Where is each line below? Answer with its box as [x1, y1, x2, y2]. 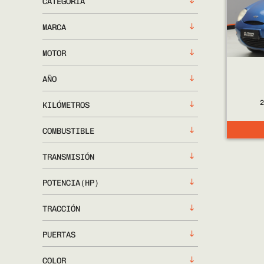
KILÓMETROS [42, 100, 90, 110]
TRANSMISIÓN [42, 152, 94, 162]
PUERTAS [42, 230, 75, 240]
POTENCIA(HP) [42, 178, 99, 188]
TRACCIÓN [42, 204, 80, 214]
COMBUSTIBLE [42, 126, 94, 136]
